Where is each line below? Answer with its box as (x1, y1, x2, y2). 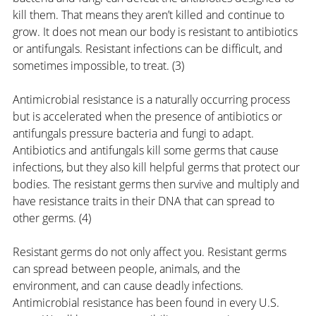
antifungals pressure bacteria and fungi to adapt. (13, 126, 257, 142)
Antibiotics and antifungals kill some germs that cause (13, 142, 281, 159)
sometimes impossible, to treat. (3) (13, 58, 187, 74)
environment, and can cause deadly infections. (13, 278, 246, 294)
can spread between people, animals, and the (13, 261, 243, 277)
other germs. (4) (13, 210, 91, 226)
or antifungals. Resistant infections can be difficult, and (13, 41, 286, 57)
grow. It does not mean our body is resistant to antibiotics (13, 24, 300, 40)
